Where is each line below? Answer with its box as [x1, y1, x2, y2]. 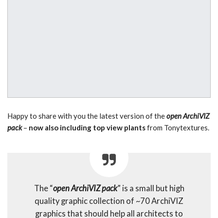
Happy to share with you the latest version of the [7, 111, 166, 121]
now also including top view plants [29, 123, 147, 132]
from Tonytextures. [147, 123, 209, 132]
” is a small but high [117, 183, 184, 194]
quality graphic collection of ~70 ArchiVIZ [35, 196, 183, 206]
